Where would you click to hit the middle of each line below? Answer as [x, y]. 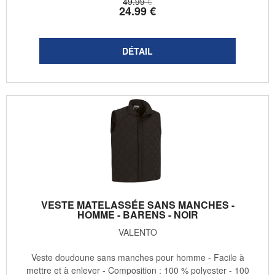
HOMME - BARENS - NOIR [137, 215]
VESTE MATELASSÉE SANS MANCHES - [137, 205]
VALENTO [137, 232]
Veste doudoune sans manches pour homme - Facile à [137, 258]
